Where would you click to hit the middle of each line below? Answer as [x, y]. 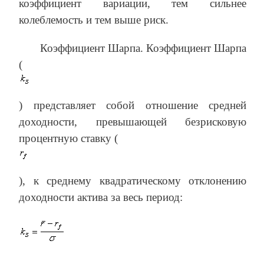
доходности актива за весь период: [101, 197]
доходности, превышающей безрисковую [133, 121]
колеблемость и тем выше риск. [94, 19]
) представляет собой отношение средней [133, 105]
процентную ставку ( [68, 138]
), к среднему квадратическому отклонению [133, 180]
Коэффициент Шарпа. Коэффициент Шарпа [143, 48]
